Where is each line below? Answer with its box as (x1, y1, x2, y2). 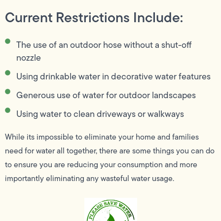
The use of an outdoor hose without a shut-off (16, 38, 191, 52)
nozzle (16, 51, 41, 65)
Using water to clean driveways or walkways (16, 108, 184, 121)
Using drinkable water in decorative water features (16, 70, 211, 83)
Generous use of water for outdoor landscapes (16, 89, 196, 102)
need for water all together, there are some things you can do (5, 145, 215, 157)
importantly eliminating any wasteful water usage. (5, 173, 174, 184)
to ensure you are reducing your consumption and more (5, 159, 197, 171)
